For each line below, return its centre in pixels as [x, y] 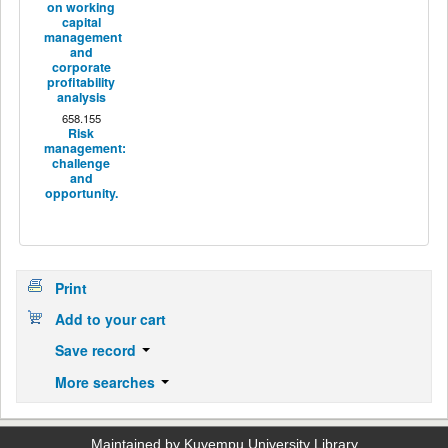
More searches [106, 381]
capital [81, 21]
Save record [97, 350]
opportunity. [81, 192]
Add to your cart [110, 319]
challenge [81, 162]
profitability [81, 81]
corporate [81, 66]
